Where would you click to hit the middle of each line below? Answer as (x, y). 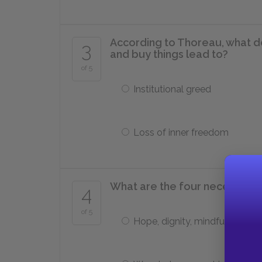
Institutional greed (172, 89)
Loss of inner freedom (181, 132)
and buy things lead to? (169, 54)
